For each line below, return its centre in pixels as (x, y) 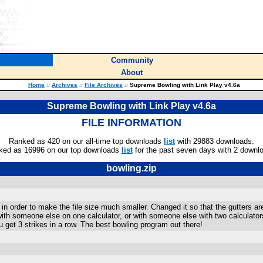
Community (132, 60)
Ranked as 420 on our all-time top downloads (86, 141)
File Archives (104, 85)
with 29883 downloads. (215, 141)
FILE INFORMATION (131, 123)
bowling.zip (131, 168)
